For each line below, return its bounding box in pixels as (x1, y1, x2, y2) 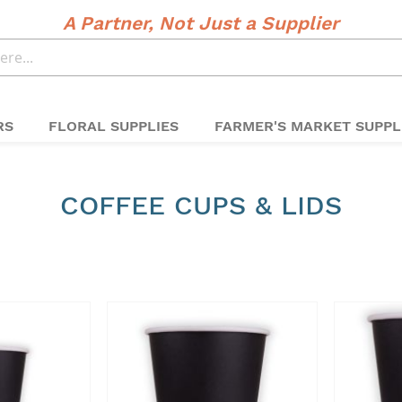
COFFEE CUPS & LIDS (60, 188, 342, 221)
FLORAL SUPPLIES (48, 117, 179, 135)
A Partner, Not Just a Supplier (63, 11, 339, 34)
